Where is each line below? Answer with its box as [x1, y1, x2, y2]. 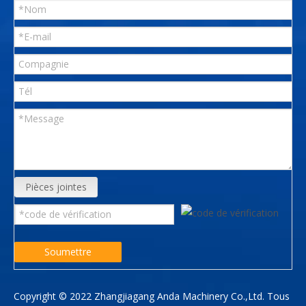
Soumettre [44, 245, 92, 258]
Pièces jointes [25, 180, 87, 193]
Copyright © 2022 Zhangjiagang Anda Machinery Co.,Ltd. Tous [14, 289, 290, 303]
